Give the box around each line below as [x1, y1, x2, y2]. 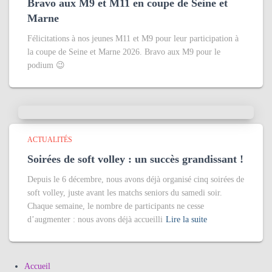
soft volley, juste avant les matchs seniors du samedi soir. [27, 188, 222, 197]
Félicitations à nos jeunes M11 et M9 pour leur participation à [27, 34, 239, 43]
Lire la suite [166, 215, 207, 224]
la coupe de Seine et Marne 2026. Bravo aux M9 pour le [27, 47, 220, 56]
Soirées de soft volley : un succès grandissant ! [27, 153, 243, 165]
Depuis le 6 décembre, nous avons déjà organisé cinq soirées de [27, 175, 244, 184]
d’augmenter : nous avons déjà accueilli [27, 215, 163, 224]
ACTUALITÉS [27, 135, 72, 144]
